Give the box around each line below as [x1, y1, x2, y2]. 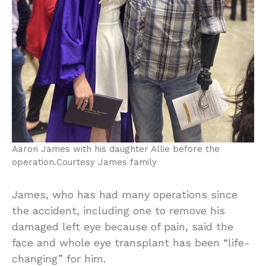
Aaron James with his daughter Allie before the [12, 144, 220, 155]
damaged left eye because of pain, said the [12, 220, 233, 233]
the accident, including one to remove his [12, 204, 225, 217]
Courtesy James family [56, 157, 157, 168]
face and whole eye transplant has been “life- [12, 236, 250, 249]
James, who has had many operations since [12, 188, 237, 201]
